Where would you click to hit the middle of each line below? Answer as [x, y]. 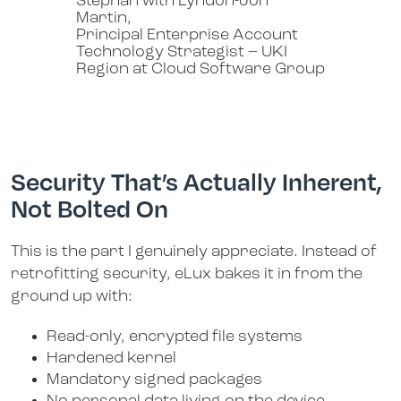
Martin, [104, 18]
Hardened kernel [111, 358]
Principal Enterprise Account [187, 35]
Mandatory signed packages [154, 380]
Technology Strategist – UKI [182, 52]
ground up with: [72, 297]
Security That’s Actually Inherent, [196, 180]
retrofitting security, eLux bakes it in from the [187, 275]
